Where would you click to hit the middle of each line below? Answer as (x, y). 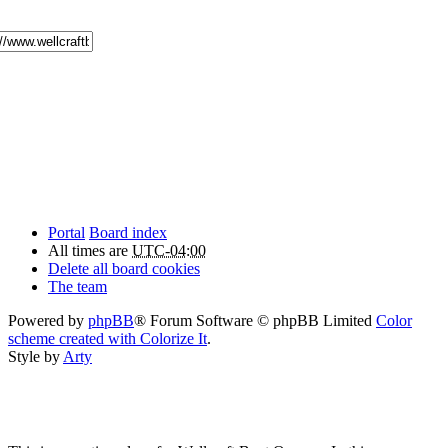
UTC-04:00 (169, 250)
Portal (66, 232)
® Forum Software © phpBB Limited (255, 320)
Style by (35, 356)
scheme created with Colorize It (107, 338)
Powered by (48, 320)
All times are (90, 250)
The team (77, 286)
